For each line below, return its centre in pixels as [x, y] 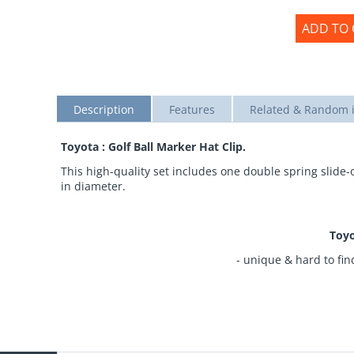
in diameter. [93, 186]
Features [192, 109]
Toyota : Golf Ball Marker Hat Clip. [153, 147]
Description [104, 109]
